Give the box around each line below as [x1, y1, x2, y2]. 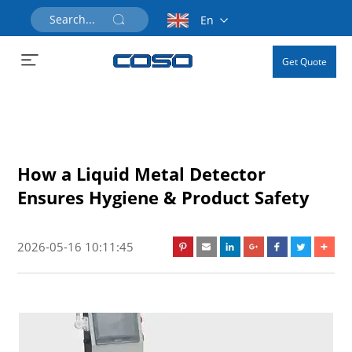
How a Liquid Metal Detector [17, 162, 266, 185]
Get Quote [282, 55, 327, 68]
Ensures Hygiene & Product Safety [17, 185, 310, 209]
